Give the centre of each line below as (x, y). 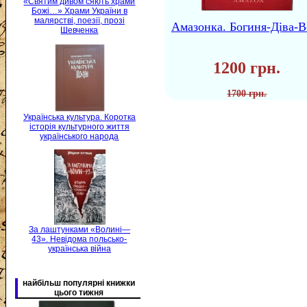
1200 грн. (247, 68)
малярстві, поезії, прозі (79, 21)
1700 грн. (247, 94)
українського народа (79, 136)
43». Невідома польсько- (79, 239)
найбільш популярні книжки (79, 283)
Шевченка (79, 30)
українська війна (79, 248)
